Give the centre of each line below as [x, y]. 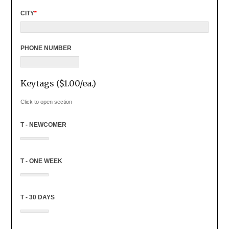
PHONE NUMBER [46, 48]
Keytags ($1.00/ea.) [58, 83]
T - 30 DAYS [37, 197]
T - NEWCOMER [43, 124]
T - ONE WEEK [41, 161]
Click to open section [46, 101]
